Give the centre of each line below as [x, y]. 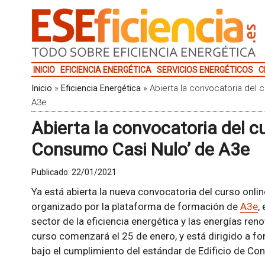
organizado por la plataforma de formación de [135, 206]
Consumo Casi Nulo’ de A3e [140, 149]
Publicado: [51, 172]
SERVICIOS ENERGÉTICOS [205, 70]
